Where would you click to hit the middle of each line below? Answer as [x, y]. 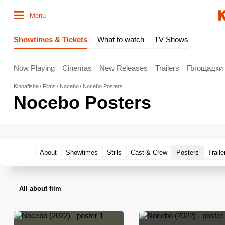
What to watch [121, 39]
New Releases [124, 68]
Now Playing [34, 68]
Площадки [205, 68]
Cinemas [77, 68]
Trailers [167, 68]
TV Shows [171, 39]
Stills [114, 152]
